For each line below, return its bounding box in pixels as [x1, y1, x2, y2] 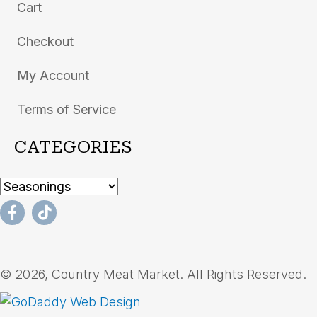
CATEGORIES [14, 137, 132, 157]
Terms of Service [17, 101, 116, 117]
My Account [17, 67, 89, 83]
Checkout [17, 33, 74, 49]
